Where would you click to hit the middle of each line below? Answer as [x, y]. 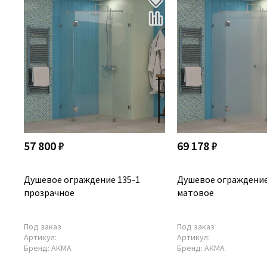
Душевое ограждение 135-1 [82, 179]
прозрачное [49, 192]
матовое [195, 192]
